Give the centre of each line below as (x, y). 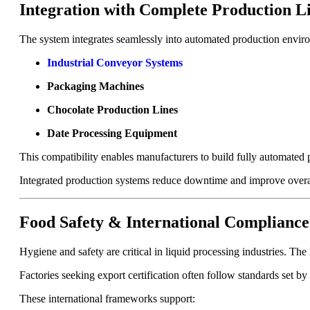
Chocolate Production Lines (112, 109)
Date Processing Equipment (112, 133)
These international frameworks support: (107, 298)
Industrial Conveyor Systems (115, 62)
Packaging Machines (95, 86)
